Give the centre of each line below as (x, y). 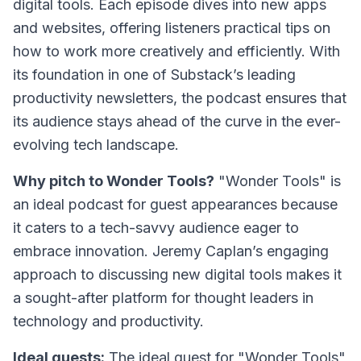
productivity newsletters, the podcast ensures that (180, 98)
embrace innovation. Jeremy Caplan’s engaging (171, 251)
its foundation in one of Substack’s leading (154, 75)
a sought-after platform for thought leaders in (163, 298)
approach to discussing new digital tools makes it (177, 274)
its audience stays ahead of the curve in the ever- (177, 121)
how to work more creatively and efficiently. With (176, 51)
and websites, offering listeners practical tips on (172, 28)
